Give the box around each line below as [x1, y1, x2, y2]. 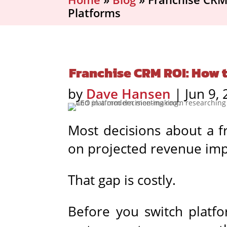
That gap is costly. [68, 170, 176, 189]
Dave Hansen [86, 84, 171, 103]
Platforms [68, 5, 121, 20]
